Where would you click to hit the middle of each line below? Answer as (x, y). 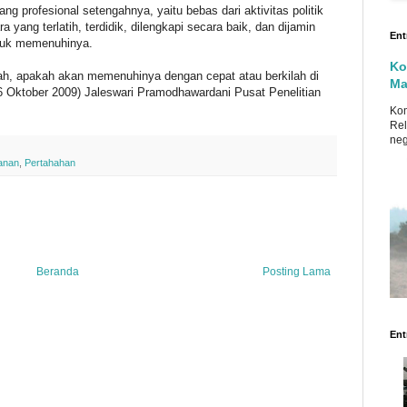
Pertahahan (50, 162)
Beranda (58, 271)
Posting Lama (297, 271)
